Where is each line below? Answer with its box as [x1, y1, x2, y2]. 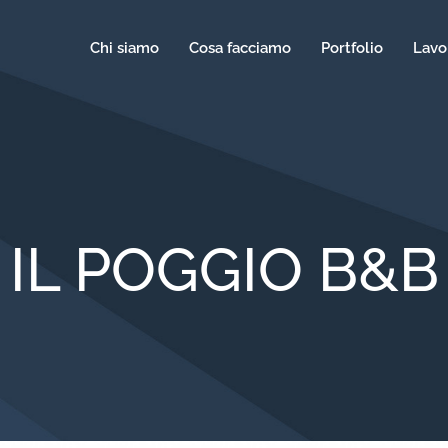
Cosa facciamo [189, 39, 291, 57]
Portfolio [321, 39, 383, 57]
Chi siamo [90, 39, 159, 57]
